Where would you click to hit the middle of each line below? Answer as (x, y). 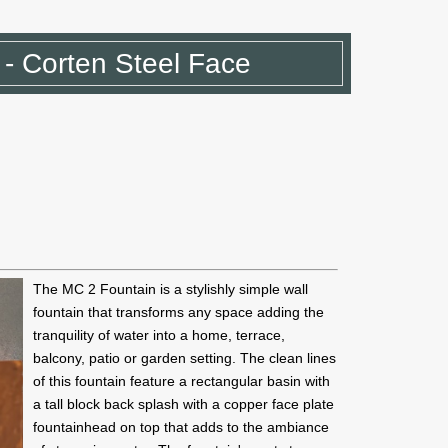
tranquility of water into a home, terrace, (158, 335)
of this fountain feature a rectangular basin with (181, 381)
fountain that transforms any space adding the (178, 312)
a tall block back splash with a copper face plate (183, 404)
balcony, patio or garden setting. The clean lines (184, 358)
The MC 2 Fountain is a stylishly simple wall (170, 289)
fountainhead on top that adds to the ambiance (180, 427)
